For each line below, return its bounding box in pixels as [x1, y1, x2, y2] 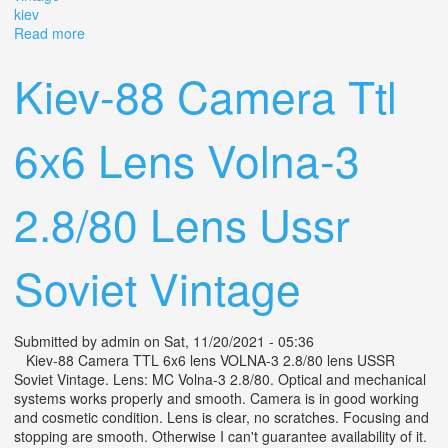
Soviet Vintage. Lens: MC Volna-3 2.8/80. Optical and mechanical [14, 368, 426, 389]
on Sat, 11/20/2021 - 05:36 [140, 330, 314, 351]
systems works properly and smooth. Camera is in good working [14, 387, 419, 408]
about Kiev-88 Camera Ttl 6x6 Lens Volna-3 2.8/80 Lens [85, 22, 441, 43]
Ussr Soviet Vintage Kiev [85, 41, 240, 62]
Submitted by [14, 330, 101, 351]
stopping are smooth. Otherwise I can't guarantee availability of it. [14, 425, 427, 446]
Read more [14, 22, 85, 43]
